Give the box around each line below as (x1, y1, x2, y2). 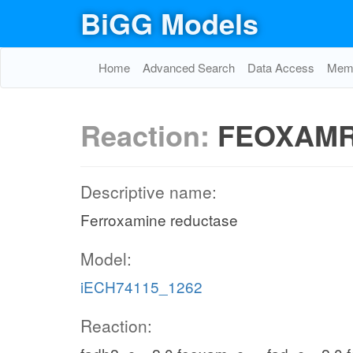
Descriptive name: (80, 180, 217, 203)
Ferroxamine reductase (80, 209, 238, 230)
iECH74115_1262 (80, 276, 203, 297)
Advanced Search (143, 59, 235, 76)
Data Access (247, 59, 314, 76)
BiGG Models (80, 2, 258, 43)
